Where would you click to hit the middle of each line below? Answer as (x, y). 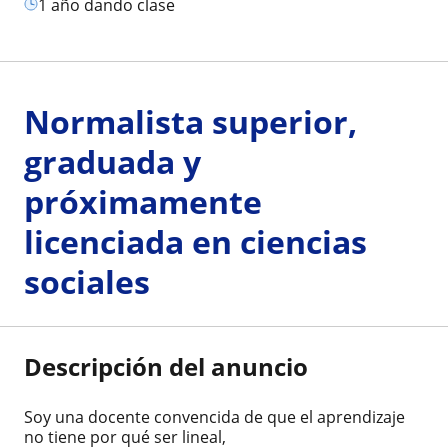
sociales (87, 281)
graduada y (112, 161)
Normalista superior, (190, 121)
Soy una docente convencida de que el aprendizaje (214, 417)
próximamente (143, 201)
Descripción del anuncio (166, 366)
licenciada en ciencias (195, 241)
